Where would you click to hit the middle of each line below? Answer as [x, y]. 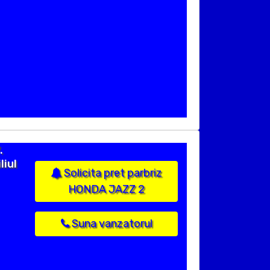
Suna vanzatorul [111, 224]
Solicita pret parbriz [112, 173]
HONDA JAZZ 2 [106, 190]
